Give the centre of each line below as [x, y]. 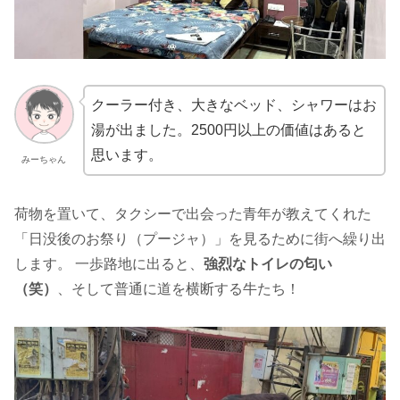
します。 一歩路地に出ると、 [109, 263]
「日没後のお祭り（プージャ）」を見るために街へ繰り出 [200, 238]
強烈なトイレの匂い [268, 263]
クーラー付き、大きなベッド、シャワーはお [233, 104]
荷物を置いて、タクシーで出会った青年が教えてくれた [193, 213]
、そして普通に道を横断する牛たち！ [179, 288]
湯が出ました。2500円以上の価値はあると [228, 129]
